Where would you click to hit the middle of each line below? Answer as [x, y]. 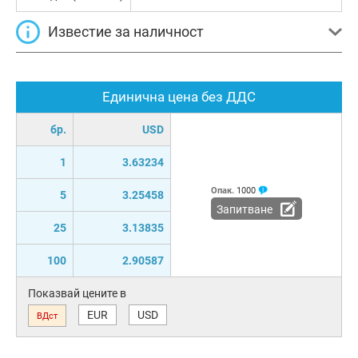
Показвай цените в [77, 293]
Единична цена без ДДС [179, 96]
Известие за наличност [126, 31]
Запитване [244, 209]
